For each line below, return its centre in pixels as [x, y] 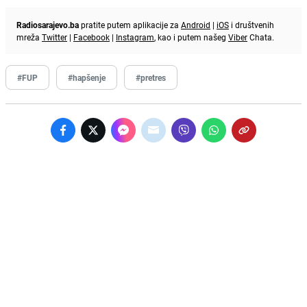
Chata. [261, 37]
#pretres [151, 78]
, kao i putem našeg [191, 37]
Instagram [135, 37]
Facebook [91, 37]
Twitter [54, 37]
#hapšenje [87, 78]
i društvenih [251, 25]
